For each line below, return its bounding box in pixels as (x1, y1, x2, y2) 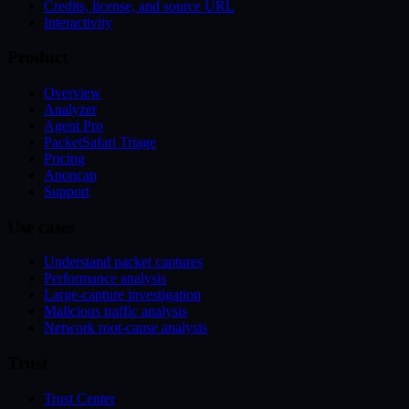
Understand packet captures (44, 254, 203, 270)
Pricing (44, 150, 85, 166)
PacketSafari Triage (44, 133, 156, 150)
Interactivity (44, 14, 112, 30)
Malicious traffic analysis (44, 303, 187, 320)
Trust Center (44, 390, 115, 406)
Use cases (7, 216, 75, 236)
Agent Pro (44, 117, 103, 133)
